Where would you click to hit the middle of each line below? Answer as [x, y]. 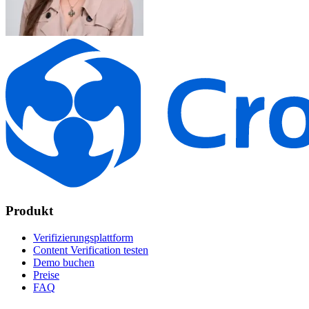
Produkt [29, 211]
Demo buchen [64, 262]
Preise [46, 275]
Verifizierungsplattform [83, 237]
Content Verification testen [91, 250]
